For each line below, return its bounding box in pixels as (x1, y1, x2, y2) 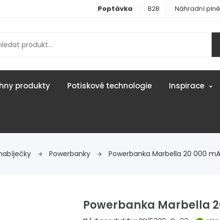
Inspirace (168, 81, 206, 91)
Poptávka (98, 4, 133, 13)
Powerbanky (49, 149, 92, 159)
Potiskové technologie (67, 81, 152, 91)
